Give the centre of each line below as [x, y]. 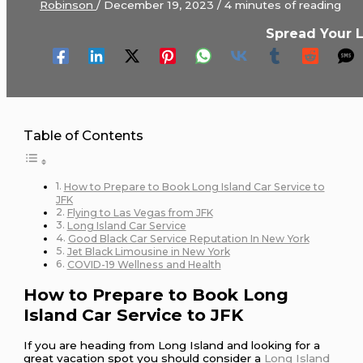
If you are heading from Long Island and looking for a [172, 345]
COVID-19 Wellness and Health [144, 264]
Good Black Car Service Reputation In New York [188, 238]
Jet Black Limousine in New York [148, 251]
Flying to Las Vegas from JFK [140, 212]
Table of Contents [84, 135]
